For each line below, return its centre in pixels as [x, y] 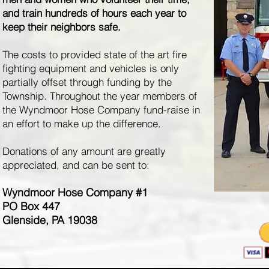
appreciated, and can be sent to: [77, 165]
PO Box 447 [31, 206]
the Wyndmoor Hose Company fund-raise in [101, 110]
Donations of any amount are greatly [84, 151]
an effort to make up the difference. [82, 123]
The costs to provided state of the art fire [95, 54]
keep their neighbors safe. [62, 27]
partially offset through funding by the [87, 82]
